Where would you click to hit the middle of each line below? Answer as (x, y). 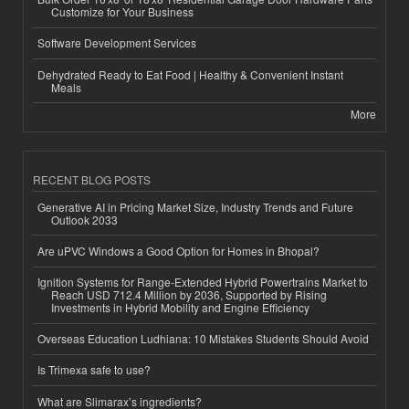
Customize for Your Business (122, 12)
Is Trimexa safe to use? (94, 370)
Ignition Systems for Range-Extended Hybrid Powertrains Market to (203, 282)
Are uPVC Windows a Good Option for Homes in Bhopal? (178, 250)
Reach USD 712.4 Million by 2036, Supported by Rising (189, 295)
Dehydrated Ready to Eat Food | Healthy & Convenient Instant (190, 74)
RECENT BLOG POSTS (92, 180)
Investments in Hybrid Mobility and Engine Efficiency (180, 308)
